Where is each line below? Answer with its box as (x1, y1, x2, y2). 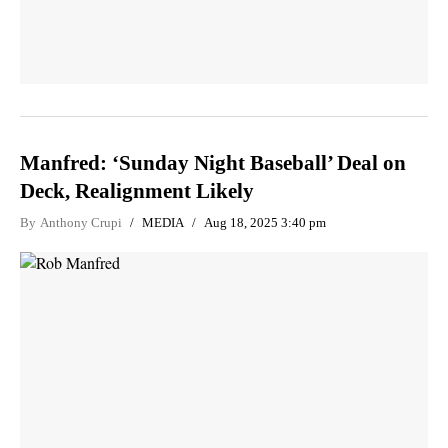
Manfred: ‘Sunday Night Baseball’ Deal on (20, 150, 406, 175)
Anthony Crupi (40, 214, 122, 230)
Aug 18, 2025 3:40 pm (204, 214, 326, 230)
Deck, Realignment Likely (20, 178, 254, 203)
